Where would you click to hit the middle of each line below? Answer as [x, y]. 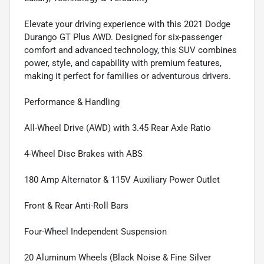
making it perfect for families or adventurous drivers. [128, 76]
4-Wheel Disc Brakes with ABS [83, 154]
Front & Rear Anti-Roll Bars [76, 206]
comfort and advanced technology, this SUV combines [131, 50]
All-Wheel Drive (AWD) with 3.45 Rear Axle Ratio [118, 128]
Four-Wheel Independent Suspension [95, 232]
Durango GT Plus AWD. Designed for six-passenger [123, 37]
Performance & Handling [72, 102]
